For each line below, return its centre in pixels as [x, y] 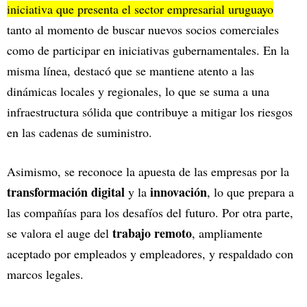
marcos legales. [47, 274]
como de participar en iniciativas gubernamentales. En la [148, 50]
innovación [179, 192]
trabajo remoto [152, 233]
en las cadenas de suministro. [79, 133]
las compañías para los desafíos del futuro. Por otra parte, [150, 213]
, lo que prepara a [250, 192]
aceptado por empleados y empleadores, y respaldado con [150, 254]
